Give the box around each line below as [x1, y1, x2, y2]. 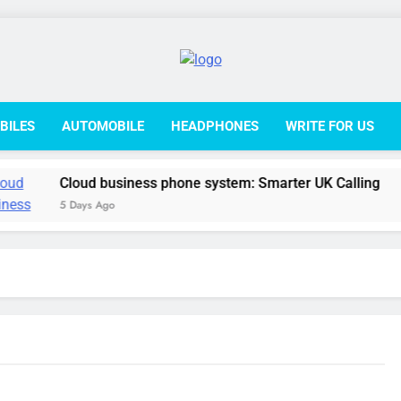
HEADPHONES [171, 118, 259, 134]
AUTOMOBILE [62, 118, 144, 134]
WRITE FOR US [286, 118, 374, 134]
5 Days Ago [4, 197, 61, 213]
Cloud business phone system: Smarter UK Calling [4, 175, 326, 192]
